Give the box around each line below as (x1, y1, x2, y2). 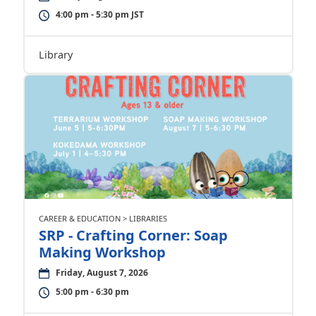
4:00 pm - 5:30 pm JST (55, 8, 144, 20)
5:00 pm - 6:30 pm (55, 286, 129, 298)
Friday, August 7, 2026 (55, 267, 148, 279)
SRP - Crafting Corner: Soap (38, 226, 228, 245)
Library (38, 48, 73, 61)
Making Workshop (38, 243, 166, 262)
